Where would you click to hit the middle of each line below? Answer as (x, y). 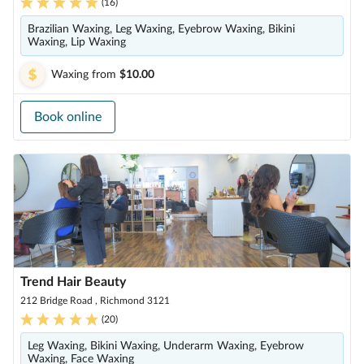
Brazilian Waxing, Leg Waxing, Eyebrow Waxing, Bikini (161, 29)
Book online (68, 117)
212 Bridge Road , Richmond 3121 (95, 301)
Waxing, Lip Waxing (77, 42)
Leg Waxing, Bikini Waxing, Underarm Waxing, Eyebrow (166, 346)
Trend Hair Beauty (73, 282)
